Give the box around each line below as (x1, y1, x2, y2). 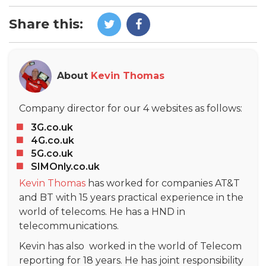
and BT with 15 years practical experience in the (19, 191, 243, 203)
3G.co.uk (31, 121, 75, 133)
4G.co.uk (31, 134, 74, 146)
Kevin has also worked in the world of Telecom (19, 240, 242, 252)
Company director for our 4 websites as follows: (19, 102, 245, 114)
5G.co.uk (31, 147, 75, 159)
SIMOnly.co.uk (31, 160, 100, 172)
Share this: (9, 15, 83, 32)
